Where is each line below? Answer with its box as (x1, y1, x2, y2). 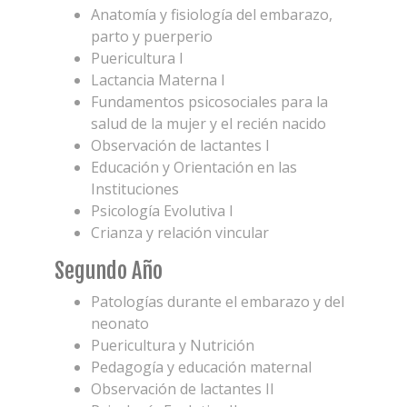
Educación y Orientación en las (91, 157, 297, 177)
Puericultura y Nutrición (91, 335, 254, 355)
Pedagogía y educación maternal (91, 357, 312, 377)
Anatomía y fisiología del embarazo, (91, 5, 333, 25)
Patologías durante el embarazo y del (91, 292, 344, 312)
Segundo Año (55, 257, 163, 284)
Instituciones (91, 179, 179, 199)
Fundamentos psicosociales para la (91, 92, 328, 112)
